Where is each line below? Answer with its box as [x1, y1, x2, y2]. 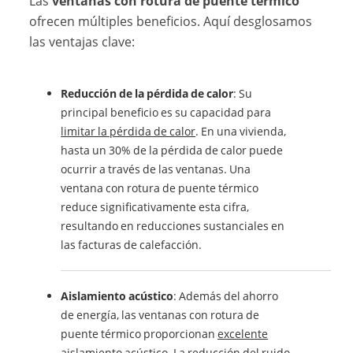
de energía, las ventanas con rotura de [61, 307, 260, 322]
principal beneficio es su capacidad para [61, 104, 272, 120]
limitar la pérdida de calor [61, 123, 196, 139]
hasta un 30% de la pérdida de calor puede [61, 142, 284, 158]
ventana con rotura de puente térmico [61, 180, 259, 195]
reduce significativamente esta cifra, [61, 199, 250, 214]
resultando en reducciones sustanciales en [61, 217, 285, 233]
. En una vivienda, [195, 123, 287, 139]
